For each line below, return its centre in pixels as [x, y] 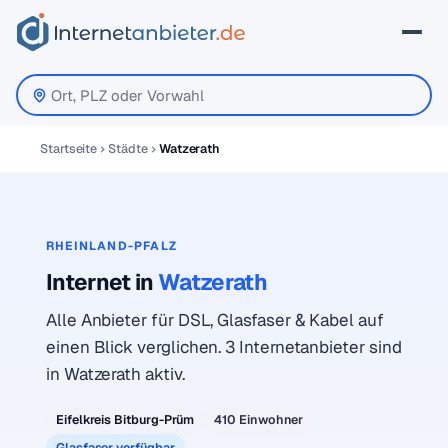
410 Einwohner [259, 419]
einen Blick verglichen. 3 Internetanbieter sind [224, 347]
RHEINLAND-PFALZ [111, 246]
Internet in [102, 282]
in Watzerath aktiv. [115, 374]
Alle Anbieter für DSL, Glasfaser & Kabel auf [215, 320]
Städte [128, 148]
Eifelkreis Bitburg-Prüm [125, 419]
